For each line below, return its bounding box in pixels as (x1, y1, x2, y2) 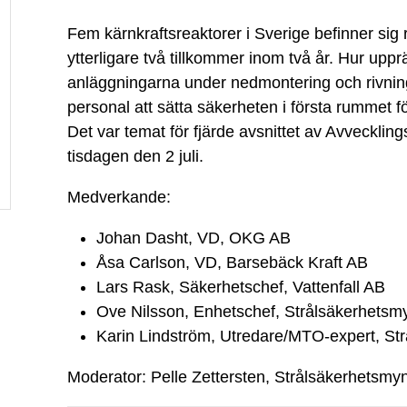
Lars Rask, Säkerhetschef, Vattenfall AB (95, 277, 385, 296)
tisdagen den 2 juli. (66, 146, 203, 165)
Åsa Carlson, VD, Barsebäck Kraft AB (95, 253, 368, 272)
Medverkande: (66, 187, 171, 206)
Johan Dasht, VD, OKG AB (95, 228, 291, 247)
